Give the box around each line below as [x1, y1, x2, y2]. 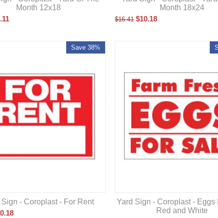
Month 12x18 [16, 3, 61, 12]
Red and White [156, 206, 208, 215]
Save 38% [71, 44, 101, 51]
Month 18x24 [159, 3, 204, 12]
